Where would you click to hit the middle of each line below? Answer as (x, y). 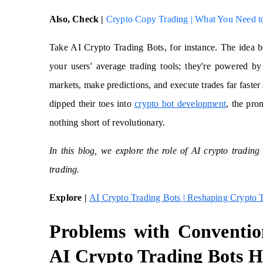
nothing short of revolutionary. (107, 122)
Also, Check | (78, 19)
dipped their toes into (92, 104)
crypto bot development (180, 104)
